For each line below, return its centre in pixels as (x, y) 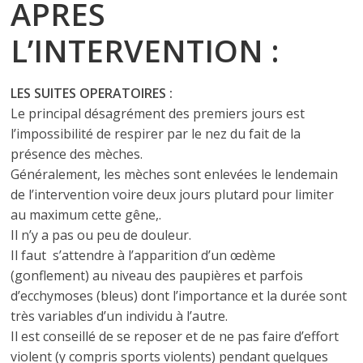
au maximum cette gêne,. (86, 215)
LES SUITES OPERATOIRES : (92, 93)
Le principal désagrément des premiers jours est (158, 113)
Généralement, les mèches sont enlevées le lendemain (175, 174)
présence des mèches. (79, 154)
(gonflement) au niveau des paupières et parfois (157, 275)
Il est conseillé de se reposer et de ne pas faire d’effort (175, 336)
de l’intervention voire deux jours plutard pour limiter (173, 194)
